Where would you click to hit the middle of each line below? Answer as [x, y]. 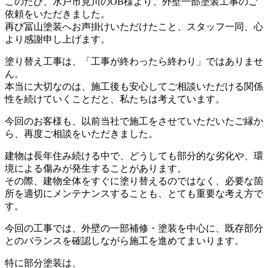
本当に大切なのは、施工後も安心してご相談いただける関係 [134, 86]
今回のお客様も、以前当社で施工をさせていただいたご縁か [134, 121]
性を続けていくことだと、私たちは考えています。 [115, 99]
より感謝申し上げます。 [57, 39]
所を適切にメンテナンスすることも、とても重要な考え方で [134, 193]
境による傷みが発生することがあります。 [96, 168]
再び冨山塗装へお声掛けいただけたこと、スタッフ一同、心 [134, 26]
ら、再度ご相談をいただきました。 [81, 133]
